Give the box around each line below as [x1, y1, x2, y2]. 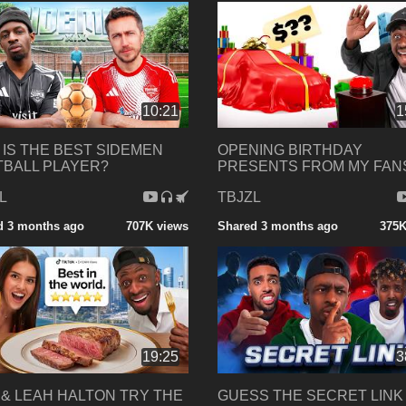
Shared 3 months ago [217, 219, 338, 234]
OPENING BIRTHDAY [217, 142, 362, 159]
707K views [125, 219, 188, 234]
